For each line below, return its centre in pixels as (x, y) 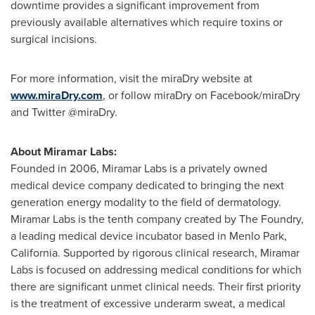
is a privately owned (217, 168)
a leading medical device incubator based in (120, 236)
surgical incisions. (54, 39)
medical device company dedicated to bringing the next (147, 185)
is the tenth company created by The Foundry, (189, 219)
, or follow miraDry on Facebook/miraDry (201, 95)
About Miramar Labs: (65, 152)
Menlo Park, (258, 236)
